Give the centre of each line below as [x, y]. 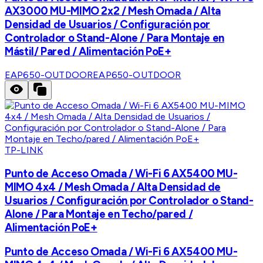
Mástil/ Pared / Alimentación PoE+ [88, 52]
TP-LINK [24, 150]
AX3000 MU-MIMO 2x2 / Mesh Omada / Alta [113, 11]
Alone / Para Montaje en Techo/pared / [99, 214]
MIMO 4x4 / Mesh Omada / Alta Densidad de [113, 187]
